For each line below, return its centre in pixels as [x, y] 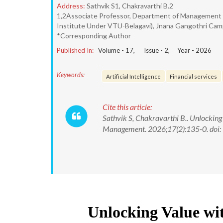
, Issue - [149, 50]
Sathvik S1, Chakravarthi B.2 [130, 6]
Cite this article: [127, 107]
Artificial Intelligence [133, 76]
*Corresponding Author [94, 36]
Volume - [112, 50]
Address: [71, 6]
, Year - [182, 50]
